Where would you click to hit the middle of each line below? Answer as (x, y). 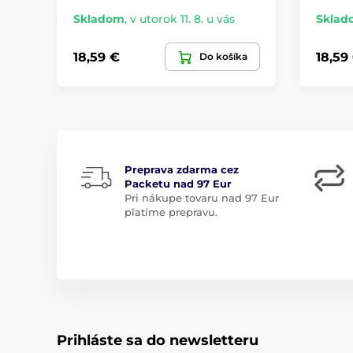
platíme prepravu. (171, 212)
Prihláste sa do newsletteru (158, 341)
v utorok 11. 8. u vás (182, 19)
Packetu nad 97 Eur (178, 184)
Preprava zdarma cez (182, 170)
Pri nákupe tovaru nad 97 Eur (202, 198)
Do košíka (223, 57)
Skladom (99, 19)
